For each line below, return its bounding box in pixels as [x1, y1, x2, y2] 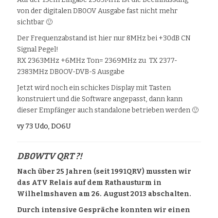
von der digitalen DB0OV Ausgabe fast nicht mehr [17, 7, 178, 16]
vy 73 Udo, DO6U [17, 122, 71, 131]
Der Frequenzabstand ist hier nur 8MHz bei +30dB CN [17, 34, 191, 43]
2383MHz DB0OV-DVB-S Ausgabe [17, 68, 125, 76]
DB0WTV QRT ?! [17, 151, 82, 162]
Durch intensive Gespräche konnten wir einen [17, 206, 190, 215]
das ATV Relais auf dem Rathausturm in [17, 179, 162, 187]
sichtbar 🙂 [17, 18, 53, 27]
